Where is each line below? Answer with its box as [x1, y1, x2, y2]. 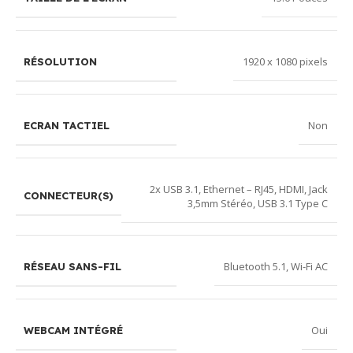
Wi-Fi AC [291, 259, 328, 274]
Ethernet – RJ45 [203, 181, 274, 196]
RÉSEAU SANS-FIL [24, 259, 121, 273]
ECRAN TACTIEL [24, 118, 110, 132]
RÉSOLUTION [24, 54, 97, 68]
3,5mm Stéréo [188, 195, 253, 210]
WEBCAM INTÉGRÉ [24, 323, 123, 336]
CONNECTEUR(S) [24, 189, 113, 203]
